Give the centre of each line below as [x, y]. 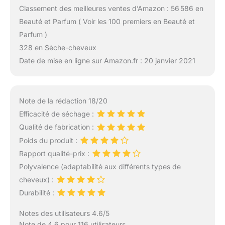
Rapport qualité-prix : [55, 153]
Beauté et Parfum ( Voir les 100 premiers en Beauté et [107, 22]
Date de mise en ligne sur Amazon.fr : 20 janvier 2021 [107, 61]
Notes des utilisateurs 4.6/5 [64, 213]
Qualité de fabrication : [57, 127]
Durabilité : [37, 193]
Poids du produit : [49, 140]
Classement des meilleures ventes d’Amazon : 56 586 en [111, 9]
